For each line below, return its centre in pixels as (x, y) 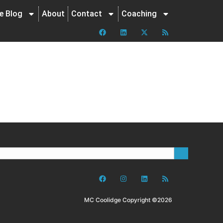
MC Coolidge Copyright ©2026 (128, 200)
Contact (87, 14)
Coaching (139, 14)
